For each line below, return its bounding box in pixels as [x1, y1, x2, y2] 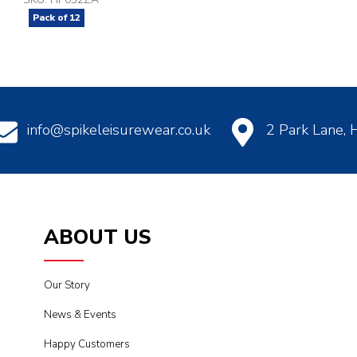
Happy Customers [43, 337, 130, 352]
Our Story [43, 278, 90, 293]
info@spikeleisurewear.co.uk [27, 120, 210, 141]
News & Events [43, 308, 116, 323]
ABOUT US [43, 224, 151, 252]
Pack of [33, 11, 70, 25]
